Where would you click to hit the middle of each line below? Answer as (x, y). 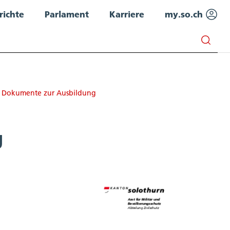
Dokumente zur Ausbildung (49, 93)
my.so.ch (185, 14)
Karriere (127, 14)
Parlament (67, 14)
